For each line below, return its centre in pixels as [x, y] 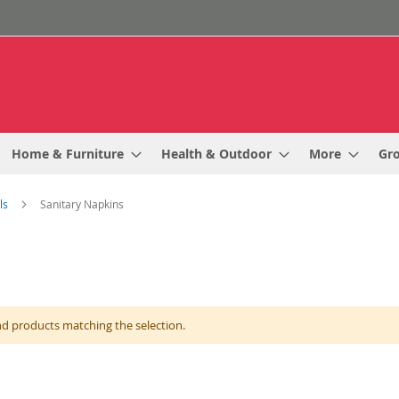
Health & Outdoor [216, 154]
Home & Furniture [68, 154]
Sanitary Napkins [82, 204]
